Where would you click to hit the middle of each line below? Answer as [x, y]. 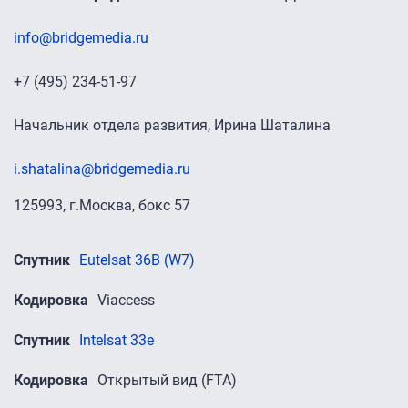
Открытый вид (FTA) [167, 380]
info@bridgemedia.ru [81, 37]
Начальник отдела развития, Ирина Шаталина [172, 125]
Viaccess [126, 300]
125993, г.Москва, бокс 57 [102, 205]
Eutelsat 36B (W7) [137, 260]
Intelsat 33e [117, 340]
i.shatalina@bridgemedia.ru [102, 168]
